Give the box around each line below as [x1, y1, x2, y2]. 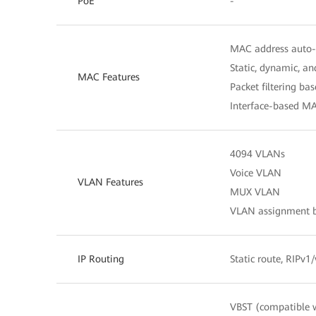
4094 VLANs [230, 148, 285, 159]
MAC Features [78, 71, 140, 83]
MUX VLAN [230, 186, 280, 197]
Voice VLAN [230, 167, 281, 178]
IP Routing [78, 253, 124, 265]
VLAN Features [78, 176, 143, 188]
